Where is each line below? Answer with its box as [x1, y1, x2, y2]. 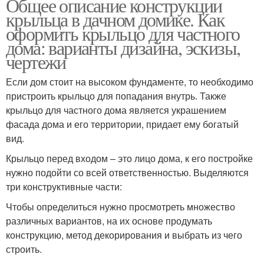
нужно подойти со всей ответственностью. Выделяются [6, 166, 249, 180]
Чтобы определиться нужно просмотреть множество [6, 200, 235, 214]
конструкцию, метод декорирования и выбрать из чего [6, 228, 242, 242]
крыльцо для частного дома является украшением [6, 103, 226, 117]
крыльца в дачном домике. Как [6, 6, 225, 32]
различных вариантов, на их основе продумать [6, 214, 212, 228]
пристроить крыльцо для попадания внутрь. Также [6, 89, 226, 103]
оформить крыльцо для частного [6, 21, 240, 47]
